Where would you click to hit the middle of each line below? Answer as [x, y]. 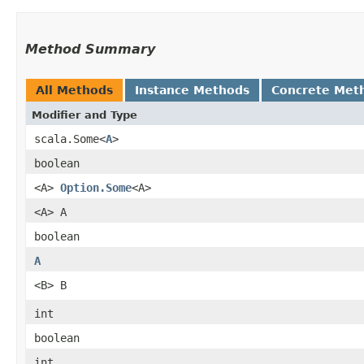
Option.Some [96, 187]
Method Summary [90, 49]
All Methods [74, 90]
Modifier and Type [84, 115]
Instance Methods [192, 90]
